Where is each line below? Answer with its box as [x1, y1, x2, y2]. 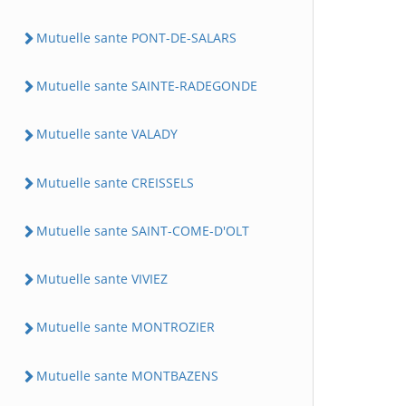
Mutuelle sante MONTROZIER [36, 318, 215, 336]
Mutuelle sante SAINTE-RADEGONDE [36, 77, 257, 94]
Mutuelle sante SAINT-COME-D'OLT [36, 221, 249, 239]
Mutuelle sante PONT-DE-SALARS [36, 28, 237, 46]
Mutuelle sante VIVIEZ [36, 270, 168, 287]
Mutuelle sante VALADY [36, 125, 178, 143]
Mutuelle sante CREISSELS [36, 173, 194, 191]
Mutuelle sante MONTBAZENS [36, 366, 218, 384]
